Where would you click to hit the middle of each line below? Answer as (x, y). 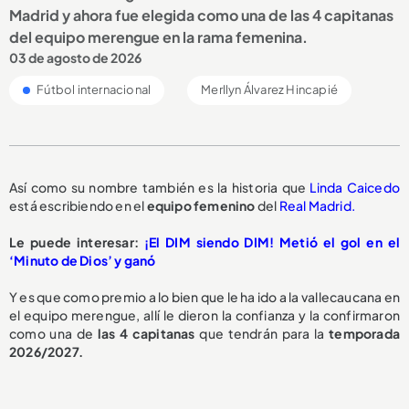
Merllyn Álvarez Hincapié (270, 90)
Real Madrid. (317, 206)
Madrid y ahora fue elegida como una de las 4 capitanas (201, 16)
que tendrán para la (264, 334)
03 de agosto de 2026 (75, 58)
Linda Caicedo (355, 188)
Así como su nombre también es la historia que (160, 188)
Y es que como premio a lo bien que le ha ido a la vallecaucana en (204, 297)
